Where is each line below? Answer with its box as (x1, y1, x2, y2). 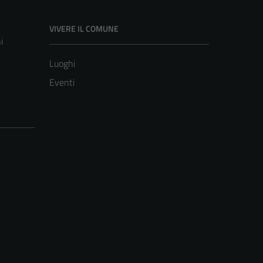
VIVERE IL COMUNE (49, 22, 119, 35)
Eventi (49, 75, 75, 90)
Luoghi (49, 56, 75, 71)
